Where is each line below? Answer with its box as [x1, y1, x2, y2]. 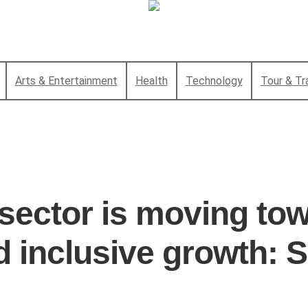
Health [135, 74, 168, 88]
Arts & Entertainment [14, 74, 118, 88]
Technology [185, 74, 243, 88]
